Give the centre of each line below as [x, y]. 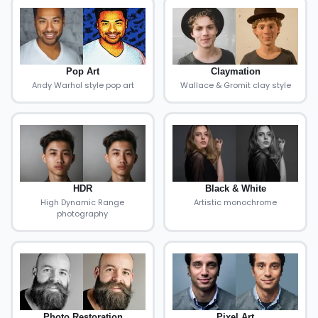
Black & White [235, 188]
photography [83, 214]
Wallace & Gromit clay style [235, 85]
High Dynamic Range [83, 202]
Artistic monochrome [235, 202]
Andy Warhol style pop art [83, 85]
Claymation [235, 71]
